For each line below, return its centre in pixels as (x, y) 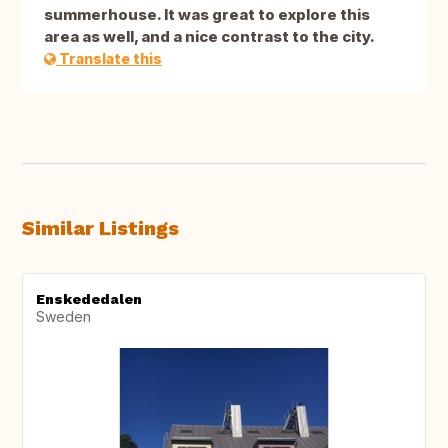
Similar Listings (100, 228)
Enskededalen (89, 299)
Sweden (63, 317)
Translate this (109, 59)
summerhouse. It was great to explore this (207, 15)
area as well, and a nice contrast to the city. (209, 37)
